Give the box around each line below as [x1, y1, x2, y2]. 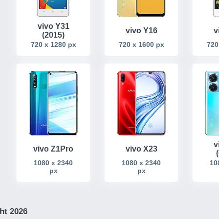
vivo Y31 [37, 22, 69, 30]
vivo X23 [125, 145, 157, 153]
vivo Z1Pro [33, 145, 73, 153]
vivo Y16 [125, 26, 157, 35]
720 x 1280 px [30, 40, 76, 48]
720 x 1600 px [118, 40, 164, 48]
